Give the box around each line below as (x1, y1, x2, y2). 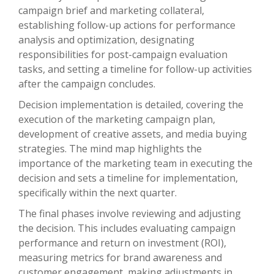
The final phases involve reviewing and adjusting (18, 207, 241, 221)
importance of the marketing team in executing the (18, 157, 253, 171)
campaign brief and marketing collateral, (18, 4, 204, 18)
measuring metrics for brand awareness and (18, 251, 222, 265)
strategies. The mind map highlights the (18, 142, 202, 156)
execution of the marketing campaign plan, (18, 113, 215, 127)
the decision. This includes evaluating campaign (18, 221, 235, 235)
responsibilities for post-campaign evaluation (18, 48, 228, 62)
